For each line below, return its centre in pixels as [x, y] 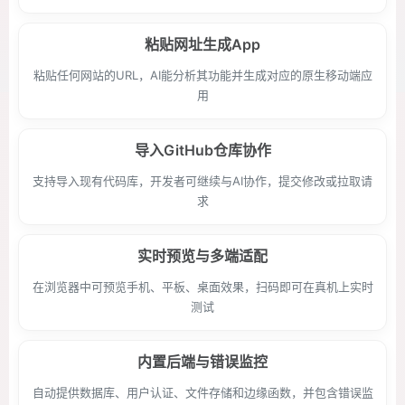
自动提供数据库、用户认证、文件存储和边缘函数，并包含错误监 [202, 392]
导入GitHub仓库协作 [202, 150]
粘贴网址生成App [202, 44]
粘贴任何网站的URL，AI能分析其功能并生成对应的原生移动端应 [202, 75]
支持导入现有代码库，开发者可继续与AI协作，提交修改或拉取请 [202, 181]
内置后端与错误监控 [202, 362]
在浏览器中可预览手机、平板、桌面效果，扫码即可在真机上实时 [202, 287]
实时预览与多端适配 [202, 256]
